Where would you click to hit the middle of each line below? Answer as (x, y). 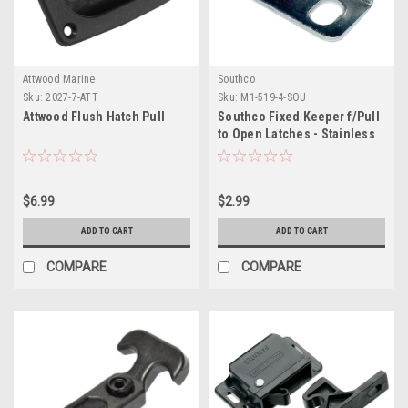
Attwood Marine (59, 79)
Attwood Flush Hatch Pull (94, 116)
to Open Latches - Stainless (296, 133)
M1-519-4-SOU (274, 97)
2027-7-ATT (72, 97)
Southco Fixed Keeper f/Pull (299, 116)
